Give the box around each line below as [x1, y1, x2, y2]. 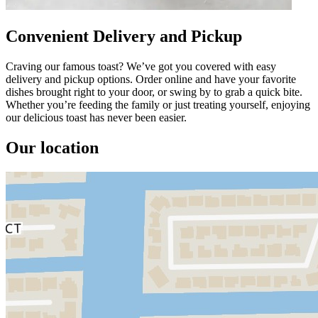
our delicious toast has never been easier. [6, 111, 187, 124]
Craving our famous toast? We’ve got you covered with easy [6, 60, 276, 72]
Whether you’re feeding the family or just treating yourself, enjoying [6, 99, 310, 111]
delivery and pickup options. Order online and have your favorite [6, 73, 296, 85]
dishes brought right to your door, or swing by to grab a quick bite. [6, 86, 302, 98]
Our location [6, 138, 99, 157]
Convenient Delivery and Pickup [6, 27, 242, 46]
